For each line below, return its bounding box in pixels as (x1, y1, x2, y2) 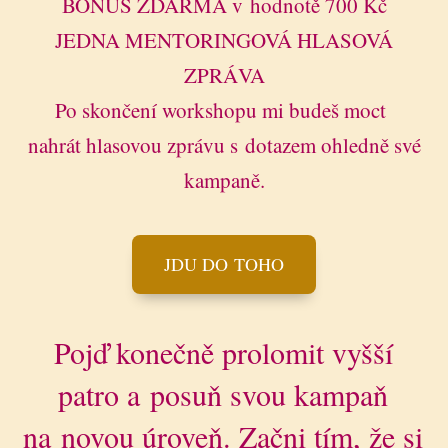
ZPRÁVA (183, 61, 265, 90)
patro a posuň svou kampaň (58, 374, 389, 415)
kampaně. (183, 166, 265, 195)
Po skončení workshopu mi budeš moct (55, 96, 393, 125)
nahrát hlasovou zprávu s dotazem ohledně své (27, 131, 421, 160)
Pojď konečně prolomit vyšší (53, 332, 393, 373)
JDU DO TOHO (164, 252, 284, 277)
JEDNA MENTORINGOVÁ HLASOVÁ (55, 26, 393, 55)
